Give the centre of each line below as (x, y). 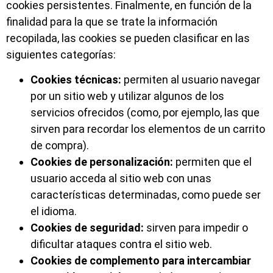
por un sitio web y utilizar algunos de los (127, 96)
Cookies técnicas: (76, 80)
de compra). (60, 146)
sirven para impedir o (196, 228)
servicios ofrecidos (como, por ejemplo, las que (145, 113)
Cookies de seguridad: (87, 228)
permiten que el (212, 162)
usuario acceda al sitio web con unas (121, 179)
